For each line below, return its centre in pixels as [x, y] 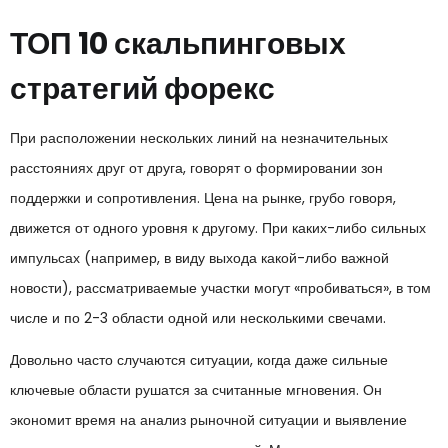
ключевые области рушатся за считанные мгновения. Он [196, 389]
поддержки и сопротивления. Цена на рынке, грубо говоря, [203, 198]
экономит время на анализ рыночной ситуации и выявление [208, 419]
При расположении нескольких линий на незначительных [199, 138]
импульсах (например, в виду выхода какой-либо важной [199, 258]
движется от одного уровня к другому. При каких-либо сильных [218, 228]
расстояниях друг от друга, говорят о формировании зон [196, 168]
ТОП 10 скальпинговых [178, 43]
